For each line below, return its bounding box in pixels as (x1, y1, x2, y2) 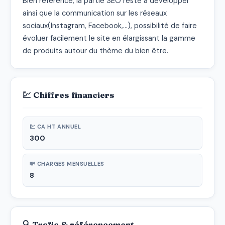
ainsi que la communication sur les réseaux (23, 8, 167, 18)
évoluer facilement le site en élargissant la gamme (23, 33, 195, 43)
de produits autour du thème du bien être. (23, 45, 168, 56)
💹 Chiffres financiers (23, 89, 115, 100)
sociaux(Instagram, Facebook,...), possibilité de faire (23, 20, 197, 31)
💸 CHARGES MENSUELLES (30, 160, 104, 167)
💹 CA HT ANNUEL (30, 123, 81, 130)
